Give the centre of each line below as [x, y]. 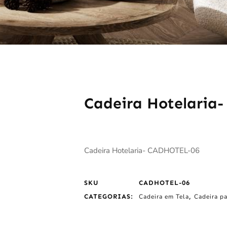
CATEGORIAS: [108, 196]
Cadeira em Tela [164, 197]
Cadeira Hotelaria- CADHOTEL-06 [142, 150]
